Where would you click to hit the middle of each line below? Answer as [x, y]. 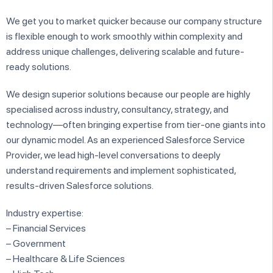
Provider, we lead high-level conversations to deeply [113, 155]
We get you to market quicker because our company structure [134, 21]
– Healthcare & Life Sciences [66, 258]
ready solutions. [39, 66]
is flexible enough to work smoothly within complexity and [124, 36]
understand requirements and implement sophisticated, [121, 170]
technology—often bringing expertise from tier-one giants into [136, 124]
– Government [36, 243]
